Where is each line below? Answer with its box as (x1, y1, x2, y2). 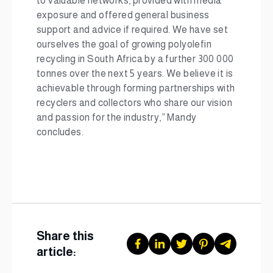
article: (37, 245, 76, 258)
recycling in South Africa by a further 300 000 (37, 54, 234, 64)
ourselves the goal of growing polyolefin (37, 39, 211, 49)
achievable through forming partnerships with (37, 83, 235, 93)
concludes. (37, 127, 84, 137)
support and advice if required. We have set (37, 24, 229, 35)
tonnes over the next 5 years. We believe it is (37, 68, 233, 79)
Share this (37, 229, 94, 243)
